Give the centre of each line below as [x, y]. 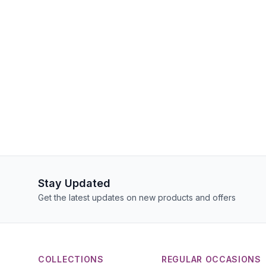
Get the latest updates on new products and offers [137, 197]
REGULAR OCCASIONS [211, 259]
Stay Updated [74, 183]
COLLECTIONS [71, 259]
